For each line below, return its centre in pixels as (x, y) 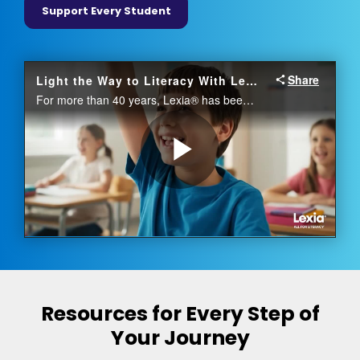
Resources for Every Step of (180, 313)
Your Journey (180, 337)
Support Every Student (106, 11)
